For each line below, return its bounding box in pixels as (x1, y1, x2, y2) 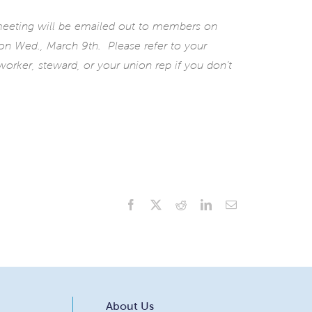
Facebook (136, 198, 179, 210)
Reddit (186, 198, 215, 210)
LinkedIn (211, 198, 251, 210)
